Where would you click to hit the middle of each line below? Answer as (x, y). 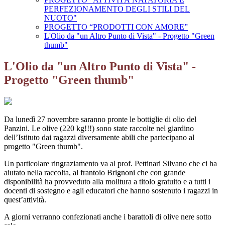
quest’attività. (25, 200)
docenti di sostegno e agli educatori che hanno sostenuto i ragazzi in (111, 191)
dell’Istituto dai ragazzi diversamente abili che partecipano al (99, 138)
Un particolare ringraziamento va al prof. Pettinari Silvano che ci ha (110, 164)
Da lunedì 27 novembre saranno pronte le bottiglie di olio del (100, 120)
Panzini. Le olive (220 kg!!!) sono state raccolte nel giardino (99, 129)
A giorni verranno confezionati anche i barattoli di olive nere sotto (108, 217)
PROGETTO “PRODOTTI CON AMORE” (116, 27)
